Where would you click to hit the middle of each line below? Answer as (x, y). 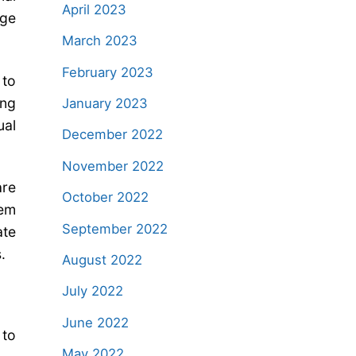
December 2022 (112, 135)
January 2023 (104, 104)
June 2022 (95, 322)
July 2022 (92, 291)
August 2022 (102, 259)
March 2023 (99, 41)
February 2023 (107, 72)
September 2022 (114, 228)
